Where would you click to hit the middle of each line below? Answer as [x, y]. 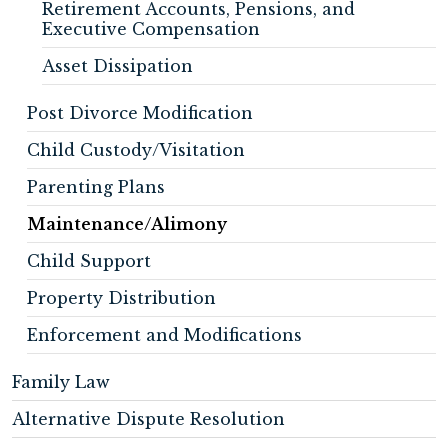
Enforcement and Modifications [164, 335]
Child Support [89, 261]
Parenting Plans [96, 187]
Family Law [61, 382]
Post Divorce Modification [140, 113]
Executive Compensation [151, 29]
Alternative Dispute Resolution [148, 419]
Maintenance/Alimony [127, 224]
